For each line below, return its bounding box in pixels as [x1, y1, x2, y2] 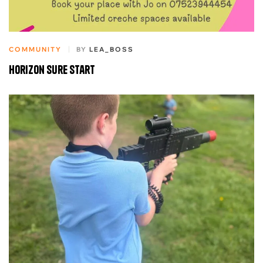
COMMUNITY [9, 45, 62, 54]
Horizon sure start [9, 62, 95, 77]
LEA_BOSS [89, 45, 134, 54]
